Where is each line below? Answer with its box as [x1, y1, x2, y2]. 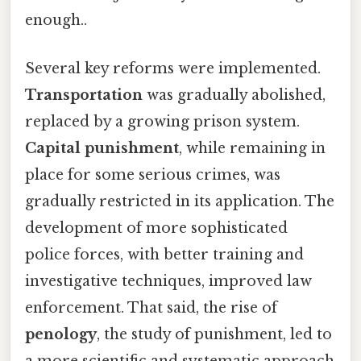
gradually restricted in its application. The [25, 192, 334, 210]
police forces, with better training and [25, 245, 304, 263]
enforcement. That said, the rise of [25, 298, 277, 317]
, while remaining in [179, 139, 326, 157]
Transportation [25, 85, 143, 104]
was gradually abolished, [143, 85, 326, 104]
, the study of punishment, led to [97, 325, 332, 343]
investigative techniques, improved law [25, 272, 312, 290]
